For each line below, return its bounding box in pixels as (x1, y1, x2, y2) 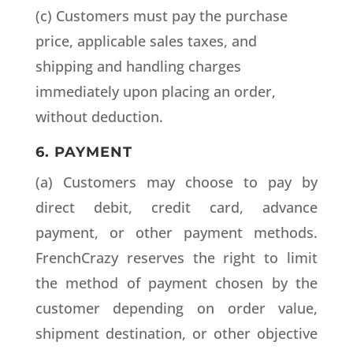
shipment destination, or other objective (35, 324, 318, 343)
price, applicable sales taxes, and (35, 32, 257, 50)
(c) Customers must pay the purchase (35, 6, 288, 25)
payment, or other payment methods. (35, 223, 318, 242)
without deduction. (35, 107, 163, 126)
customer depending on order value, (35, 299, 318, 318)
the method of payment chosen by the (35, 273, 318, 292)
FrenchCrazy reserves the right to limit (35, 248, 318, 267)
